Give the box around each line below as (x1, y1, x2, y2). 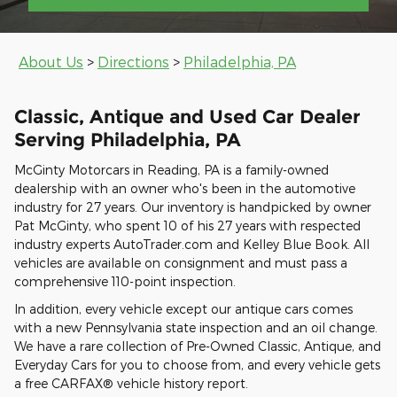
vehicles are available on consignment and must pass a (14, 255, 347, 271)
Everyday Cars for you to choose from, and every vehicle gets (14, 357, 380, 373)
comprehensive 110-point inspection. (14, 274, 236, 290)
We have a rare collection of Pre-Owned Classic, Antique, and (14, 339, 381, 354)
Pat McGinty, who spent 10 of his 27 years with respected (14, 218, 361, 234)
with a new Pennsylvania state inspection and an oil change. (14, 320, 378, 336)
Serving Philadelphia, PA (14, 128, 241, 151)
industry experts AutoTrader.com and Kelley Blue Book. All (14, 237, 370, 253)
